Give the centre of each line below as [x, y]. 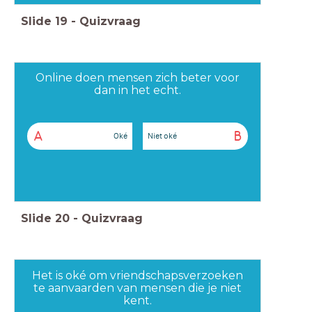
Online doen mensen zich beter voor [137, 78]
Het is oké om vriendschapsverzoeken [137, 275]
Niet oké [163, 135]
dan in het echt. [137, 91]
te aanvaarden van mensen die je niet [137, 288]
